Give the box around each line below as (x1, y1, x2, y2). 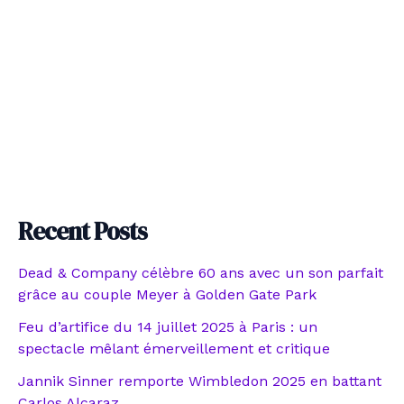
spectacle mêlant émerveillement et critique (18, 339, 330, 357)
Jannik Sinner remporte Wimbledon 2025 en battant (18, 372, 381, 390)
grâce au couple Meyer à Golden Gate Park (18, 285, 317, 303)
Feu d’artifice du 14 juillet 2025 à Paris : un (18, 317, 317, 335)
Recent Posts (18, 214, 147, 248)
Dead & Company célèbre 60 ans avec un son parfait (18, 263, 383, 281)
